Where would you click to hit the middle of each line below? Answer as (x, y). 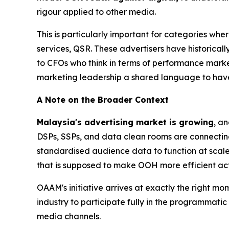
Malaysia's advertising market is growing (125, 122)
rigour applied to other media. (96, 12)
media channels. (69, 216)
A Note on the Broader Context (103, 99)
